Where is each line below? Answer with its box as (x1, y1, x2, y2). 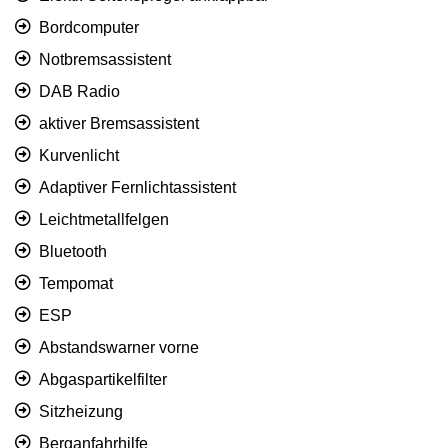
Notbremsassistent (39, 51, 171, 69)
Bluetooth (39, 243, 107, 261)
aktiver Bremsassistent (39, 115, 199, 133)
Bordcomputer (39, 19, 139, 37)
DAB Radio (39, 83, 120, 101)
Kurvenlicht (39, 147, 119, 165)
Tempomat (39, 275, 113, 293)
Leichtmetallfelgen (39, 211, 169, 229)
